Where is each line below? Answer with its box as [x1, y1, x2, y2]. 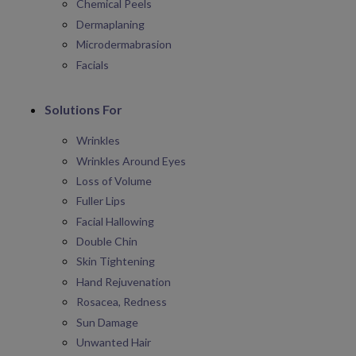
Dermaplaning [76, 17, 145, 31]
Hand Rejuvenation [76, 274, 171, 288]
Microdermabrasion [76, 37, 172, 52]
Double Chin [76, 234, 137, 249]
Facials [76, 57, 109, 72]
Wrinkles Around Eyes [76, 153, 186, 168]
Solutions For [44, 101, 122, 117]
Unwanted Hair [76, 335, 151, 349]
